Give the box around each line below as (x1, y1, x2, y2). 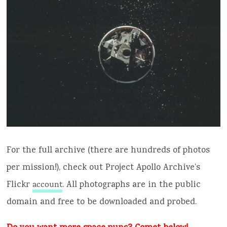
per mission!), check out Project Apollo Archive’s (7, 161, 201, 174)
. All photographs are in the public (62, 178, 201, 192)
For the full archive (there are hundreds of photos (7, 144, 210, 157)
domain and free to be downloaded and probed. (7, 196, 197, 209)
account (32, 179, 63, 192)
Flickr (7, 178, 33, 192)
